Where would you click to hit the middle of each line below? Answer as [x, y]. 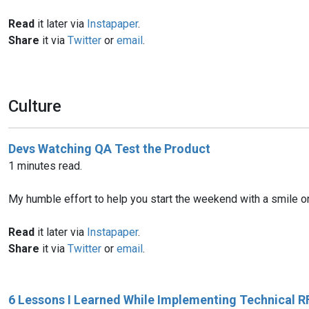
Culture [35, 106]
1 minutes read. [45, 166]
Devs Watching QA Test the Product [109, 148]
